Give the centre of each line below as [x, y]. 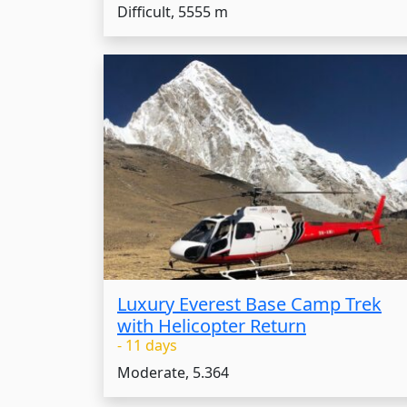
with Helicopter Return [212, 325]
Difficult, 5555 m [173, 12]
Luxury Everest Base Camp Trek [249, 303]
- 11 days [147, 345]
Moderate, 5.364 [173, 372]
